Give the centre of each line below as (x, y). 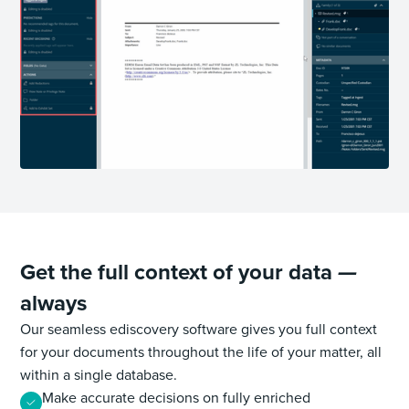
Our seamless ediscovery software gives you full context (199, 329)
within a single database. (101, 375)
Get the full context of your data (179, 272)
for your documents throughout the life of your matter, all (201, 352)
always (54, 303)
